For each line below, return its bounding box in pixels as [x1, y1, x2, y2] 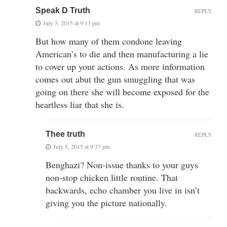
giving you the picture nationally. [46, 197, 167, 209]
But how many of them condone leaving [35, 35, 182, 48]
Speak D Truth [35, 6, 90, 15]
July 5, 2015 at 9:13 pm [43, 19, 100, 27]
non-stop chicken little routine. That [46, 171, 178, 184]
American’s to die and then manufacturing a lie [35, 48, 208, 60]
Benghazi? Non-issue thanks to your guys [46, 159, 198, 171]
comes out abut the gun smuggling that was [35, 73, 195, 86]
